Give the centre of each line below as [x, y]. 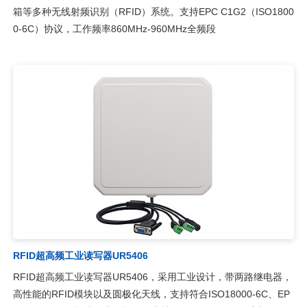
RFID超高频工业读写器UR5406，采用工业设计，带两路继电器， [152, 277]
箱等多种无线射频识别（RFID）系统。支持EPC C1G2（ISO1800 [153, 11]
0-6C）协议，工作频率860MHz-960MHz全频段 [114, 28]
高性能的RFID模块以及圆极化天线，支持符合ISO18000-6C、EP [151, 294]
